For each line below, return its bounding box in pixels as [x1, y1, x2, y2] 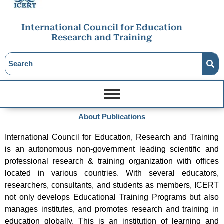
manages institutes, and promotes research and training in [5, 205, 219, 214]
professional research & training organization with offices [5, 157, 219, 166]
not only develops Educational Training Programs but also [5, 193, 219, 202]
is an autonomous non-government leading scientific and [5, 145, 219, 154]
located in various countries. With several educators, [5, 169, 219, 178]
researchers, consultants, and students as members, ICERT [5, 181, 219, 190]
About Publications [78, 113, 145, 121]
